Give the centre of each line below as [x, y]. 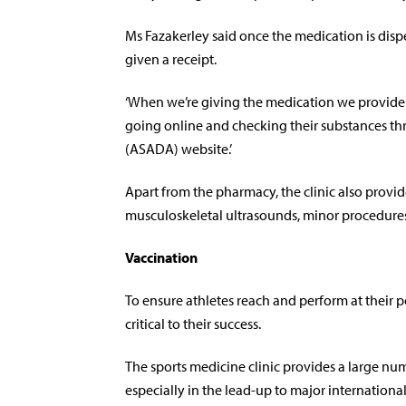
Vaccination [161, 257]
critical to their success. [193, 324]
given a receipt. [171, 59]
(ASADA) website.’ [179, 149]
